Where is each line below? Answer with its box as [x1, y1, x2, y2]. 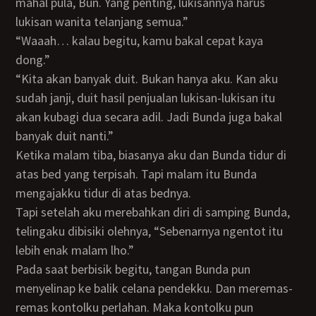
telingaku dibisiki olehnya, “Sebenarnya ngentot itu [16, 223, 284, 239]
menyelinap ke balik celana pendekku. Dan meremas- [16, 280, 293, 296]
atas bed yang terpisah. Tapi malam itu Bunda [16, 166, 257, 182]
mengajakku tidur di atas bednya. [16, 185, 192, 201]
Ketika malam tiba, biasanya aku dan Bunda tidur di [16, 147, 24, 163]
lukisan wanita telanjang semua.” [16, 13, 189, 30]
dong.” [16, 51, 51, 68]
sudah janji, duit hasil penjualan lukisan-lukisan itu [16, 90, 276, 106]
